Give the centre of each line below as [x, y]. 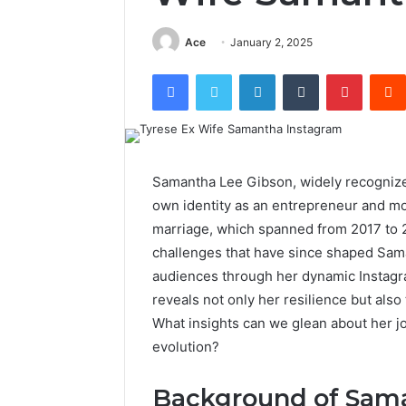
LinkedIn [298, 74]
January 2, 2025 [271, 42]
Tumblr [337, 74]
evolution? [186, 347]
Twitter [251, 74]
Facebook [215, 74]
